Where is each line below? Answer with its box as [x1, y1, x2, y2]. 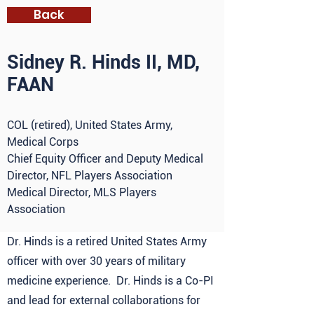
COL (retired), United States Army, [7, 118, 172, 132]
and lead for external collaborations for [7, 294, 200, 307]
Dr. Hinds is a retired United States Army [7, 235, 207, 248]
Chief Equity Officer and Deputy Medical [7, 152, 203, 165]
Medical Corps [7, 135, 78, 149]
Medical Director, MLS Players [7, 186, 156, 199]
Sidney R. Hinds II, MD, [7, 51, 200, 74]
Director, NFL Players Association [7, 169, 175, 182]
